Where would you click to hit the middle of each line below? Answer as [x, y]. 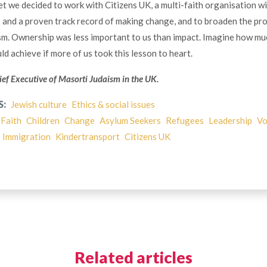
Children [43, 121]
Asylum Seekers [130, 121]
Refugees [184, 121]
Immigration [26, 137]
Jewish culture [38, 105]
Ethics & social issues [113, 105]
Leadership [230, 121]
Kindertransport [87, 137]
